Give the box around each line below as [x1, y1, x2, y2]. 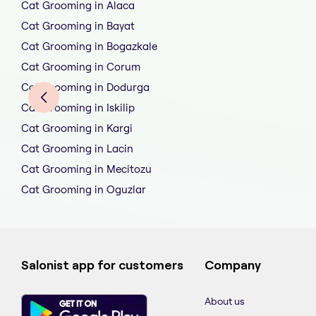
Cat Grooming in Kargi [21, 121, 133, 135]
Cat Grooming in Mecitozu [21, 162, 152, 176]
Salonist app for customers [21, 258, 183, 273]
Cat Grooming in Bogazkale [21, 39, 157, 54]
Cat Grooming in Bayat [21, 19, 135, 33]
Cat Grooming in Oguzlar [21, 183, 146, 197]
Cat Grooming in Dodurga [21, 80, 150, 95]
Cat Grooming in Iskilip [21, 101, 135, 115]
